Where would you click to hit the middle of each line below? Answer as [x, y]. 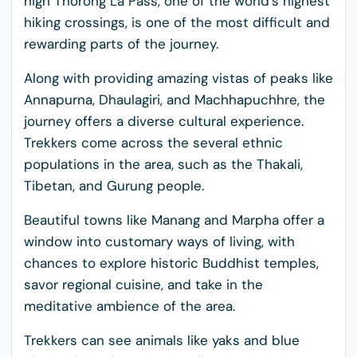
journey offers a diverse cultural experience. [164, 121]
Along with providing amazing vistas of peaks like [178, 78]
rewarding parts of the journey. [121, 44]
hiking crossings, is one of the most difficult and [177, 22]
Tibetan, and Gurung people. [116, 186]
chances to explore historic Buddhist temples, [171, 263]
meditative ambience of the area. [129, 306]
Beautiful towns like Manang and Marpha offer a [174, 220]
